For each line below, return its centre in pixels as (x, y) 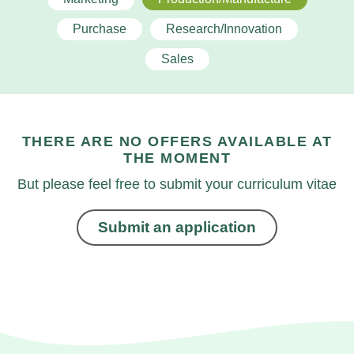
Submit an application (177, 227)
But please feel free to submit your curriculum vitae (177, 184)
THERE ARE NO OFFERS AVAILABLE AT (177, 141)
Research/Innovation (224, 29)
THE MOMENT (177, 158)
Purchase (99, 29)
